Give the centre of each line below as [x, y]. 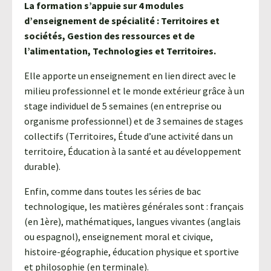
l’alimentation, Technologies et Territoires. [120, 51]
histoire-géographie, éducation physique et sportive [132, 252]
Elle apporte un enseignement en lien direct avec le [130, 76]
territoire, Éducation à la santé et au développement [133, 152]
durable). [42, 167]
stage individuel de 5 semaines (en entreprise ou [123, 106]
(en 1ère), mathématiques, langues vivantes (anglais [132, 222]
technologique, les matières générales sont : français [134, 207]
